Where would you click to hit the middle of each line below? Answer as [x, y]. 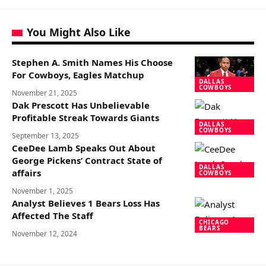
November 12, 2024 [45, 234]
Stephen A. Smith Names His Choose [92, 62]
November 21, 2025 [45, 93]
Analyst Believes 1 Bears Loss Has [86, 203]
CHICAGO [214, 222]
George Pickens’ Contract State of [87, 160]
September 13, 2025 [45, 136]
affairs [26, 173]
